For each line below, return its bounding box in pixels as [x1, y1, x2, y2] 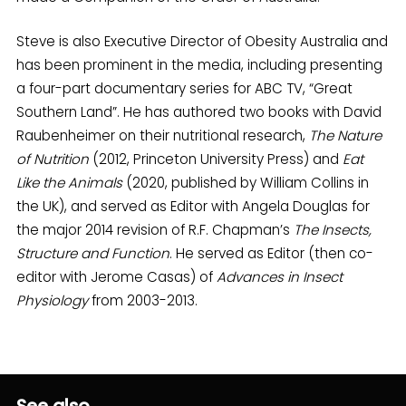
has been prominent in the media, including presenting [16, 54, 383, 74]
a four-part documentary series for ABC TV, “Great [16, 78, 353, 98]
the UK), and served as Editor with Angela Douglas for [16, 196, 371, 216]
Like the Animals [16, 172, 123, 192]
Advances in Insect [217, 266, 343, 286]
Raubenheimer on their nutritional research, [16, 125, 310, 145]
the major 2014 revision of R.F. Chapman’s [16, 219, 295, 239]
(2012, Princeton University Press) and [89, 149, 343, 169]
